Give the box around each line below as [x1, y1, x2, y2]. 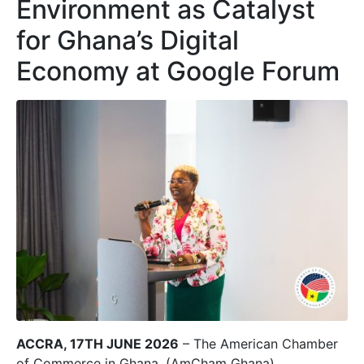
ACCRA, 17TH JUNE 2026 [16, 336, 179, 353]
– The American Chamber [179, 336, 338, 353]
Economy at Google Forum [16, 55, 340, 88]
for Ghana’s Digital [16, 24, 239, 57]
